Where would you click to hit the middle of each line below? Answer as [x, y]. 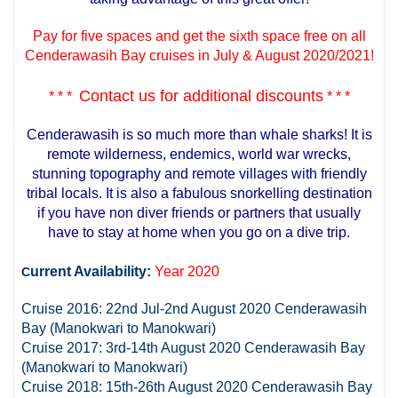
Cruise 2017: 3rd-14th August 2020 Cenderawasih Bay [194, 347]
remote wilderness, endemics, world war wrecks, [199, 154]
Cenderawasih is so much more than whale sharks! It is [199, 134]
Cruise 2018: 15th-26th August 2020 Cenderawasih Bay [197, 386]
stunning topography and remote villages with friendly [199, 173]
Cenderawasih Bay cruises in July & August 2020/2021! [199, 55]
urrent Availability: [93, 271]
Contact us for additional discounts [201, 96]
